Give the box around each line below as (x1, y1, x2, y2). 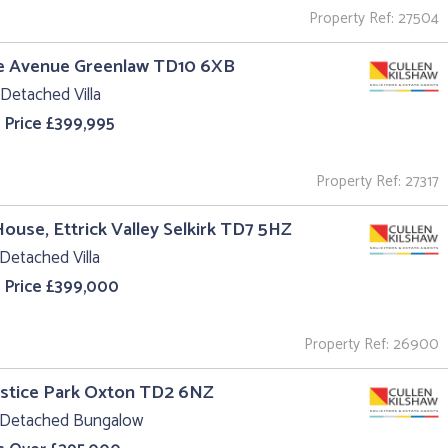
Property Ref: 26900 (304, 332, 439, 358)
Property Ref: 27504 (309, 6, 439, 32)
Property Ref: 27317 (316, 169, 439, 195)
